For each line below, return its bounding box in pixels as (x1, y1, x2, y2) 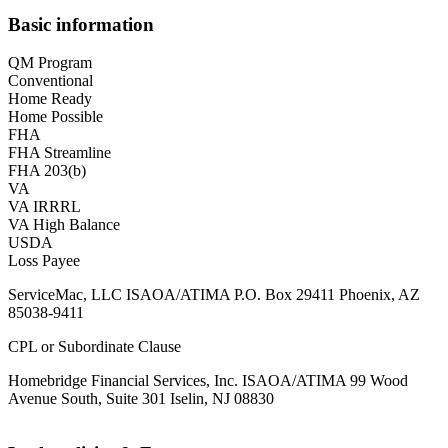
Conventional (8, 72, 93, 90)
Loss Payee (8, 252, 80, 270)
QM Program (8, 54, 92, 72)
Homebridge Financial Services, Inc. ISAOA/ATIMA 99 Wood (8, 372, 408, 390)
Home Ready (8, 90, 92, 108)
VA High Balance (8, 216, 120, 234)
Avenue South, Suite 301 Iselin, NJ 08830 (8, 390, 274, 408)
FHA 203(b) (8, 162, 86, 180)
